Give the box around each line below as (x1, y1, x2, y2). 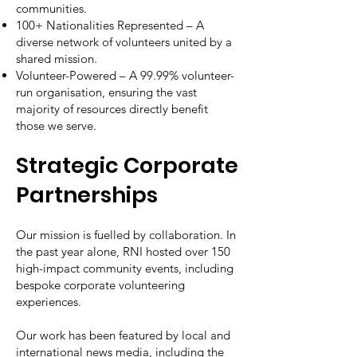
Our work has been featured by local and (16, 328, 230, 343)
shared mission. (16, 51, 97, 66)
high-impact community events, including (16, 261, 233, 276)
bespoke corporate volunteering (16, 277, 185, 292)
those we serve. (16, 118, 96, 133)
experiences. (16, 294, 81, 309)
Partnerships (16, 180, 158, 210)
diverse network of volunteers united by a (16, 34, 232, 49)
